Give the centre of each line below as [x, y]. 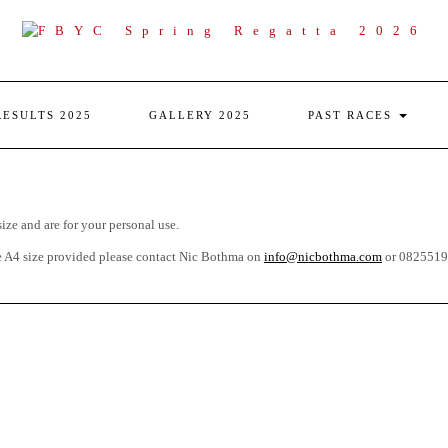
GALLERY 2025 [200, 115]
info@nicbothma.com [323, 257]
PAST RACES [352, 115]
